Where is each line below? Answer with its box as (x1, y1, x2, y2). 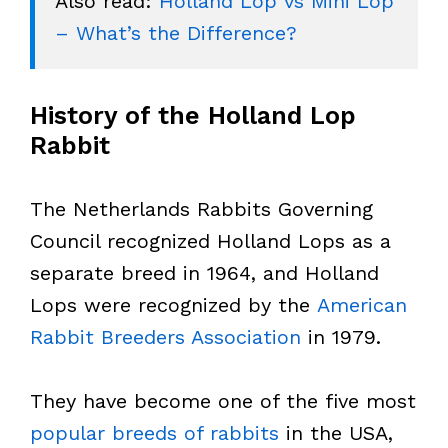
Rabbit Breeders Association (30, 324, 301, 349)
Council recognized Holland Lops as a (30, 228, 391, 253)
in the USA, (279, 420, 393, 445)
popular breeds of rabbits (30, 420, 279, 445)
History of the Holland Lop (30, 100, 356, 130)
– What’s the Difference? (55, 20, 297, 45)
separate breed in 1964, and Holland (30, 260, 379, 285)
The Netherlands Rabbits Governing (30, 196, 373, 221)
